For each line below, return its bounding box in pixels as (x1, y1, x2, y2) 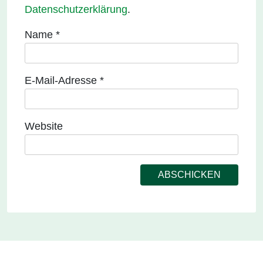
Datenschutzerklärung (25, 4, 127, 15)
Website (25, 120, 63, 132)
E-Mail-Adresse (25, 75, 100, 86)
